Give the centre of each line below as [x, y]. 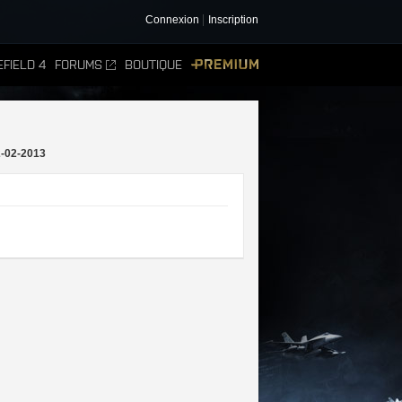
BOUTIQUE [153, 65]
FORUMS [79, 65]
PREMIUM [284, 65]
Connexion [172, 20]
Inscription [233, 20]
